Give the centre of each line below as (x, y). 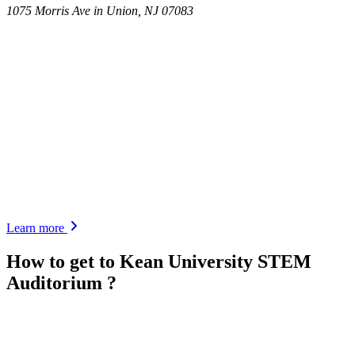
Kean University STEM (216, 261)
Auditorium (57, 282)
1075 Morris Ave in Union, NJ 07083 (100, 10)
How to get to (63, 261)
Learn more (37, 227)
